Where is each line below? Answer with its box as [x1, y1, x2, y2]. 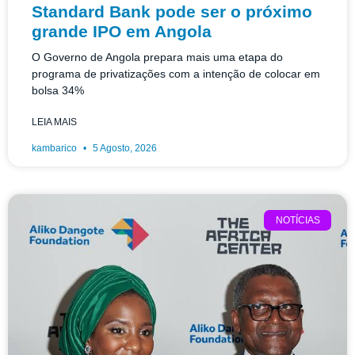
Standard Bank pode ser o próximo [32, 2, 312, 21]
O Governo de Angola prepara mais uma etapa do [32, 51, 283, 63]
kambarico [32, 143, 79, 154]
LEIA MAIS [32, 116, 77, 128]
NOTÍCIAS [275, 215, 320, 227]
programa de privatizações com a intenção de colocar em [32, 67, 320, 80]
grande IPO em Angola [32, 22, 212, 40]
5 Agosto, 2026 [90, 143, 157, 154]
